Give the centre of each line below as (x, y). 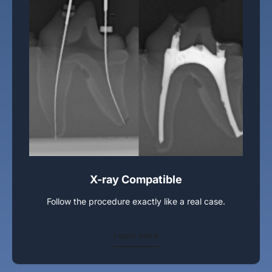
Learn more (136, 235)
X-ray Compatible (136, 179)
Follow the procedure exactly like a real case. (136, 201)
